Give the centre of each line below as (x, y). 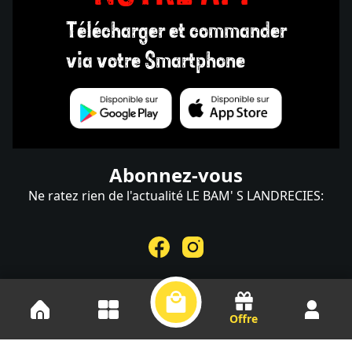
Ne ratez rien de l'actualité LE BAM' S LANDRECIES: (176, 195)
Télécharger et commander (176, 32)
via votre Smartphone (155, 62)
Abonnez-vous (176, 174)
